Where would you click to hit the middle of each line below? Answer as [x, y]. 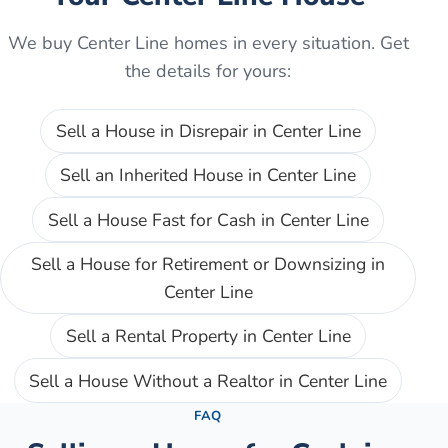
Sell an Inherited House [151, 175]
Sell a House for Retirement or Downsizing [198, 263]
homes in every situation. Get [288, 42]
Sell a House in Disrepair [151, 130]
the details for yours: [208, 70]
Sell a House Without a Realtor [151, 380]
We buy [42, 42]
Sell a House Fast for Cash [151, 219]
